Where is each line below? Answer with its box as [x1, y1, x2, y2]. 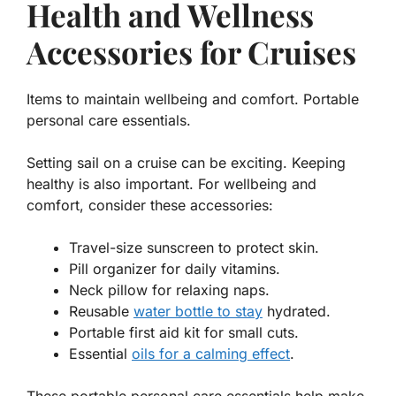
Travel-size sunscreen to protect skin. [69, 239, 319, 257]
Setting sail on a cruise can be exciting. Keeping [27, 154, 346, 172]
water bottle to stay [133, 302, 263, 321]
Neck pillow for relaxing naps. [69, 281, 270, 300]
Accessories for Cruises [27, 31, 356, 73]
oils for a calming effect [132, 345, 290, 363]
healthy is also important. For [27, 175, 224, 194]
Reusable [69, 302, 133, 321]
